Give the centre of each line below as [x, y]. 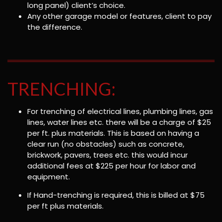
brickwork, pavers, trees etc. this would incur [108, 155]
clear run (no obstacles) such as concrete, [106, 144]
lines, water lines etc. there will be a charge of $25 [119, 122]
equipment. [49, 177]
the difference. [55, 27]
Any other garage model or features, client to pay [119, 16]
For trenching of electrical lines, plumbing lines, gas [120, 111]
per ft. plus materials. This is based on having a [113, 133]
